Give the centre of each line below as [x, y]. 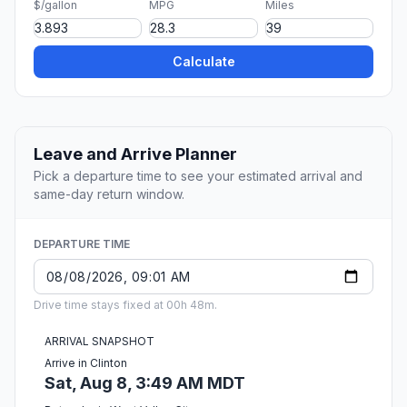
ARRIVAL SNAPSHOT [99, 342]
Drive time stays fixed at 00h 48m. [125, 305]
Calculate [203, 62]
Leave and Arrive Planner [135, 154]
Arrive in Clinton [86, 363]
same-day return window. [109, 194]
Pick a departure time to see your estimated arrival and [198, 176]
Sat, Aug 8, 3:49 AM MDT [145, 383]
